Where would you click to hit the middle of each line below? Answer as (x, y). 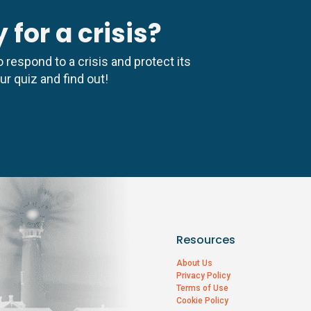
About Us (194, 263)
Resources (205, 240)
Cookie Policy (202, 301)
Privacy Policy (203, 276)
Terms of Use (202, 288)
